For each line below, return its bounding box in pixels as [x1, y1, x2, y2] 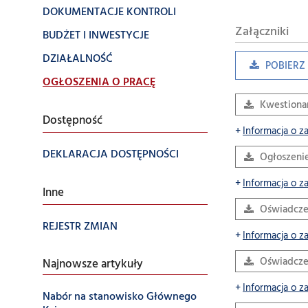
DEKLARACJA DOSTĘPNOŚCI [43, 146, 179, 164]
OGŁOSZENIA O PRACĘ [43, 74, 155, 91]
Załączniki [235, 22, 289, 42]
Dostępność [43, 112, 102, 130]
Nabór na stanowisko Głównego [43, 288, 197, 306]
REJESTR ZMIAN [43, 218, 118, 236]
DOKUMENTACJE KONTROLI [43, 3, 176, 21]
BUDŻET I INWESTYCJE [43, 27, 149, 45]
